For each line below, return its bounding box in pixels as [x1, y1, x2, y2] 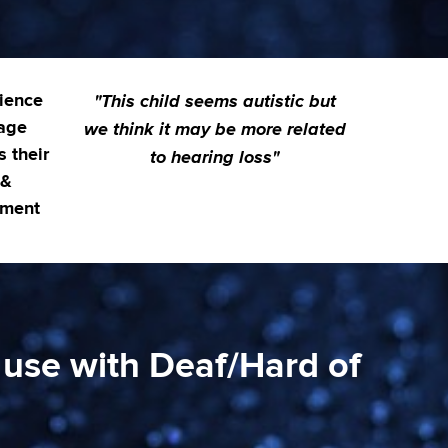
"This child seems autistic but [93, 87, 336, 114]
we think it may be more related [83, 115, 346, 142]
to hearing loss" [150, 143, 280, 170]
